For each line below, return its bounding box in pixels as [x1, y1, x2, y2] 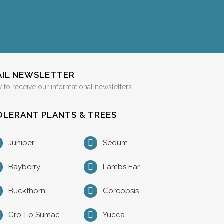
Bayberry [8, 162, 41, 171]
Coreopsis [102, 186, 139, 195]
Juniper [8, 138, 35, 147]
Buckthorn [8, 186, 46, 195]
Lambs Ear [102, 162, 140, 171]
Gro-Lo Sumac [8, 210, 60, 219]
